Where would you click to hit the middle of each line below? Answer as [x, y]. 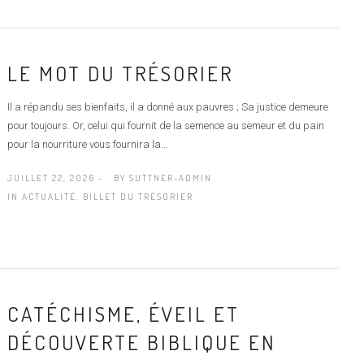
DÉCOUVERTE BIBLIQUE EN [141, 342]
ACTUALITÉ [49, 196]
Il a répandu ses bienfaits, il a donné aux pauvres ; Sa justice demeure [167, 106]
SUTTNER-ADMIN [170, 178]
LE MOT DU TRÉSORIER [120, 73]
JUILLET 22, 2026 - [55, 178]
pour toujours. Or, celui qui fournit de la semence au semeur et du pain [165, 125]
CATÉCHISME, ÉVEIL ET [123, 313]
